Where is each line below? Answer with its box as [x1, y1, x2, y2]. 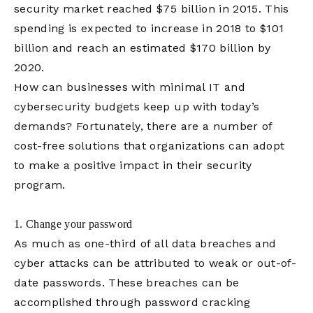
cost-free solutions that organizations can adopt [14, 139, 285, 152]
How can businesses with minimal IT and [14, 80, 245, 94]
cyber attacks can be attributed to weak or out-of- [14, 256, 296, 270]
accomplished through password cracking [14, 296, 250, 309]
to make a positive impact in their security [14, 159, 252, 172]
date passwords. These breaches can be [14, 276, 240, 289]
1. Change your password [14, 218, 133, 230]
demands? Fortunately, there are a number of [14, 119, 272, 133]
